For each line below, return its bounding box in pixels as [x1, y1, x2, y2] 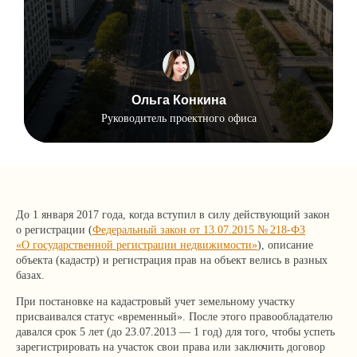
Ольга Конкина [131, 93, 226, 107]
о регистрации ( [16, 224, 92, 236]
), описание [257, 239, 313, 251]
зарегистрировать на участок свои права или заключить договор [16, 341, 325, 353]
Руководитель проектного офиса [100, 112, 257, 124]
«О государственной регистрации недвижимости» [16, 239, 257, 251]
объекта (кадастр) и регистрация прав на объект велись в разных [16, 254, 328, 266]
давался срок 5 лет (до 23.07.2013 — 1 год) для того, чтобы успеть [16, 326, 335, 338]
